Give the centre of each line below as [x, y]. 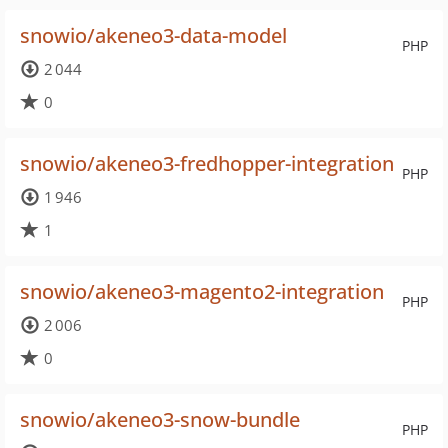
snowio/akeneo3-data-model [153, 35]
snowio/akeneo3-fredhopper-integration [207, 163]
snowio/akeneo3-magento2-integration [202, 291]
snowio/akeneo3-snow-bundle [160, 419]
